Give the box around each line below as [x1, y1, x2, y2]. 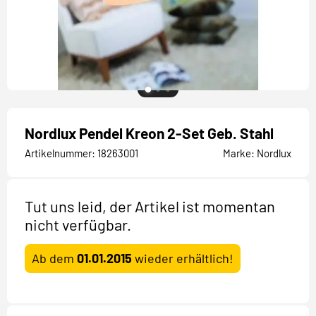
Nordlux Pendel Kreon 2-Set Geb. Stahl [25, 124, 274, 142]
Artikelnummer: [25, 147, 95, 159]
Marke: [223, 147, 255, 159]
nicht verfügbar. [25, 215, 131, 233]
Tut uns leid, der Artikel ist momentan [25, 197, 275, 215]
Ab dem [32, 250, 77, 266]
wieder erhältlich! [132, 250, 233, 266]
